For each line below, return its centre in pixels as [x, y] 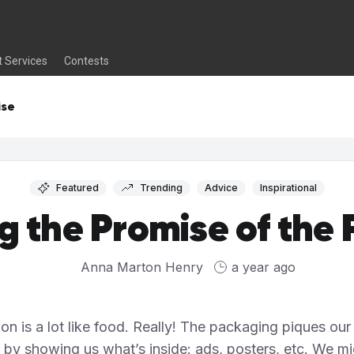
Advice [221, 188]
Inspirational [288, 188]
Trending [161, 188]
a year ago [264, 267]
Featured [77, 188]
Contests [87, 61]
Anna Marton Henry [142, 267]
